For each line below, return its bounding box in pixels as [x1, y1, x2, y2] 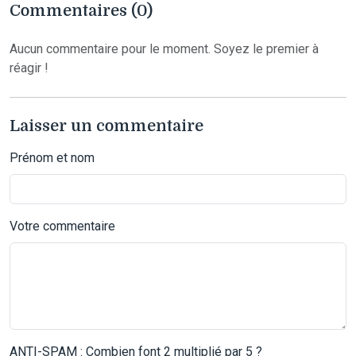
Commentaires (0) [10, 2, 153, 21]
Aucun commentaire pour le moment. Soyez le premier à [10, 41, 319, 57]
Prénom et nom [10, 150, 95, 166]
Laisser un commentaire [10, 117, 203, 136]
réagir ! [10, 60, 48, 76]
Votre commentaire [10, 219, 115, 234]
